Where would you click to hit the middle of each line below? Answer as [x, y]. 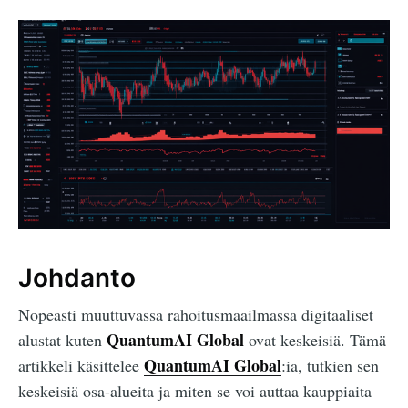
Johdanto [77, 278]
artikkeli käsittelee [81, 366]
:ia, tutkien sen [330, 366]
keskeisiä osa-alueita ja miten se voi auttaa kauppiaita [195, 391]
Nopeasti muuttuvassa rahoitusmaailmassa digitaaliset [196, 315]
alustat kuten [62, 340]
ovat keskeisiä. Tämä [315, 340]
